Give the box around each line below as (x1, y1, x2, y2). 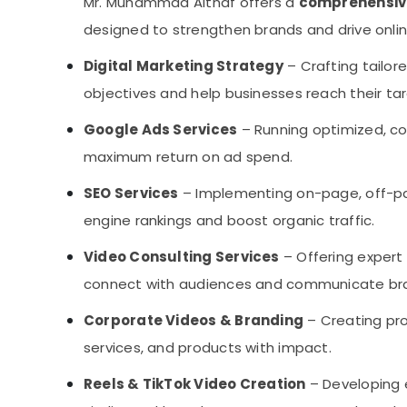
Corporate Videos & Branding (84, 311, 304, 331)
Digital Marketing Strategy (84, 56, 283, 76)
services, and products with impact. (84, 338, 332, 358)
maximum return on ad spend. (84, 147, 293, 167)
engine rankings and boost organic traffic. (84, 211, 375, 231)
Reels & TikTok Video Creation (84, 374, 306, 394)
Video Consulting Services (84, 247, 280, 267)
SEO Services (84, 184, 179, 203)
